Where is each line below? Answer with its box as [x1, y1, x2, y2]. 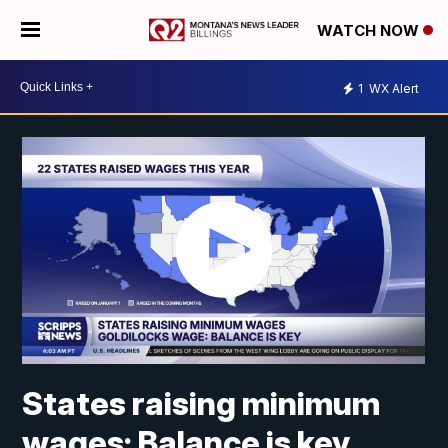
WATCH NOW [317, 21, 423, 41]
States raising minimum [22, 384, 381, 424]
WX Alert [366, 80, 419, 96]
